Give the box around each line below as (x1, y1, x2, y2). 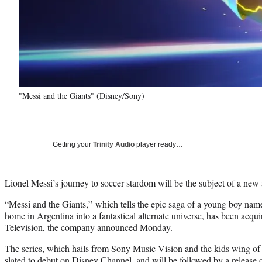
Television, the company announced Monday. (5, 220, 173, 233)
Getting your (53, 140, 93, 149)
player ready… (135, 140, 183, 149)
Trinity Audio (93, 140, 135, 149)
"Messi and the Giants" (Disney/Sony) (19, 89, 144, 101)
